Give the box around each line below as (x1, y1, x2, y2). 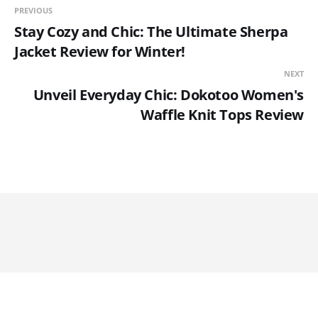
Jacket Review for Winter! (14, 42, 186, 62)
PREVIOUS (14, 5, 53, 16)
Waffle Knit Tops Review (141, 105, 304, 125)
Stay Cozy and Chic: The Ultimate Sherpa (14, 22, 288, 42)
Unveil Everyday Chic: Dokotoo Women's (33, 85, 304, 105)
